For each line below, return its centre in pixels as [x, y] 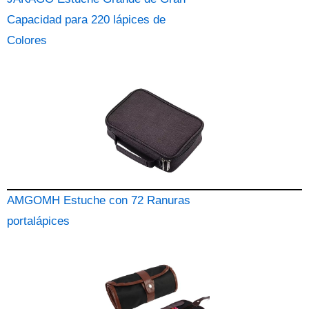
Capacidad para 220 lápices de [86, 20]
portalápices [38, 221]
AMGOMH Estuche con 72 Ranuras [99, 200]
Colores [27, 40]
